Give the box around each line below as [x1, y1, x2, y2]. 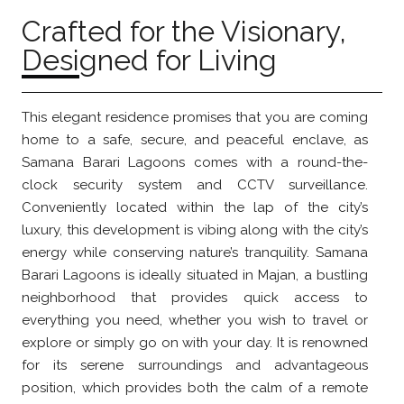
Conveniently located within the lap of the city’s [22, 199, 368, 216]
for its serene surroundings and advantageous [22, 357, 368, 374]
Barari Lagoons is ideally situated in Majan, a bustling [22, 267, 368, 284]
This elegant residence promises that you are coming [22, 109, 368, 126]
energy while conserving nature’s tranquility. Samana [22, 244, 368, 262]
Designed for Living [22, 43, 277, 78]
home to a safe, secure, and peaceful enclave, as [22, 132, 368, 149]
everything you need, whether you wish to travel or [22, 312, 368, 329]
